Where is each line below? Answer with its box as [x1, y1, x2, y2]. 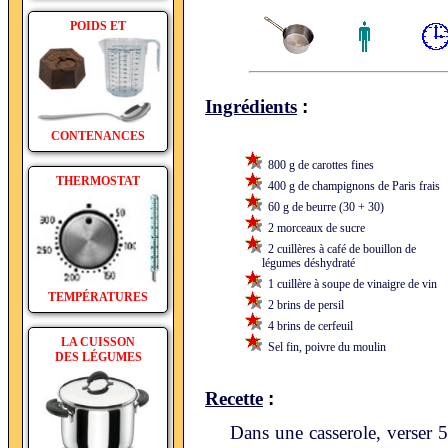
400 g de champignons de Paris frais [261, 179, 440, 193]
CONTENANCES [51, 129, 145, 143]
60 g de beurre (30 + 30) [261, 200, 384, 214]
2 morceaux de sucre [261, 221, 365, 235]
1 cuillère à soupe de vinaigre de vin [261, 277, 437, 291]
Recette [205, 388, 263, 409]
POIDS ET [70, 19, 126, 33]
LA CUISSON [61, 335, 135, 349]
